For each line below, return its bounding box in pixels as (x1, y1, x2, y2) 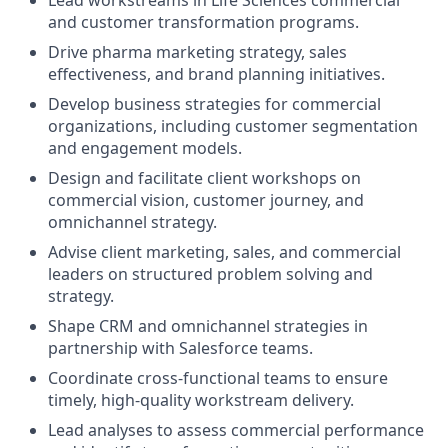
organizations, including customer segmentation (48, 114, 418, 137)
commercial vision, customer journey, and (48, 188, 364, 211)
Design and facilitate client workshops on (48, 166, 361, 189)
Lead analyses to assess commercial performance (48, 418, 424, 441)
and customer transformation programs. (48, 10, 359, 33)
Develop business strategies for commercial (48, 92, 381, 115)
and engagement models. (48, 136, 242, 159)
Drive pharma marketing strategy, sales (48, 40, 347, 63)
